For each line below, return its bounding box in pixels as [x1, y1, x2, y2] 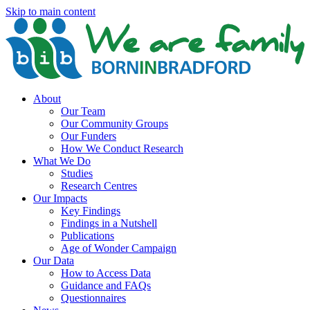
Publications [61, 230, 114, 242]
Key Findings [61, 205, 120, 217]
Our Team [61, 105, 105, 118]
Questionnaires [61, 292, 126, 304]
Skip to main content [6, 6, 95, 17]
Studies [61, 167, 93, 180]
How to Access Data [61, 267, 151, 280]
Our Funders [61, 130, 116, 143]
